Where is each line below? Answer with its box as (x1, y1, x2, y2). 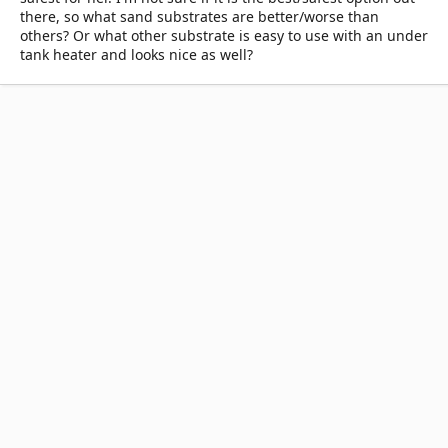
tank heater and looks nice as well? (20, 45, 253, 64)
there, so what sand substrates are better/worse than (20, 7, 379, 26)
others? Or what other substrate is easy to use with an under (20, 26, 428, 45)
